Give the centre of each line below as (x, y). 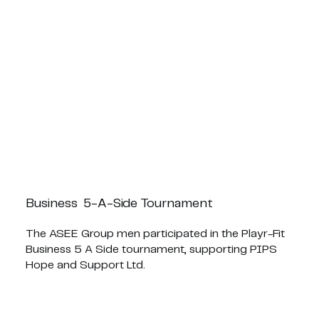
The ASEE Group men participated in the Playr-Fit (155, 234)
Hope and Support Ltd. (85, 266)
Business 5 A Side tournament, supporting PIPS (151, 250)
